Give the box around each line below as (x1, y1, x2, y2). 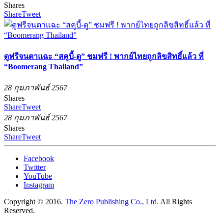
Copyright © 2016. (4, 197, 65, 206)
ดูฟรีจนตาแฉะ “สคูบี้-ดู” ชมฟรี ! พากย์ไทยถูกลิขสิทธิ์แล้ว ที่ (4, 52, 204, 61)
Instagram (24, 181, 54, 190)
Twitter (24, 163, 46, 172)
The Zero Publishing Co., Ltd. (65, 197, 159, 206)
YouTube (24, 172, 52, 181)
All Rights (159, 197, 192, 206)
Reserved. (4, 206, 35, 215)
